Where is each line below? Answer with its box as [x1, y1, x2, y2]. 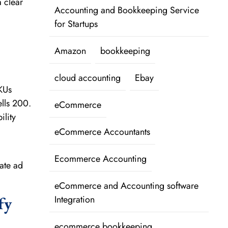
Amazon [54, 44, 86, 58]
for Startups [54, 17, 98, 31]
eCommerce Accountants [54, 125, 150, 139]
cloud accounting [54, 71, 121, 85]
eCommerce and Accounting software [54, 179, 198, 193]
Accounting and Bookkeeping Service [54, 4, 199, 17]
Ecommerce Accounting [54, 152, 147, 166]
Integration [54, 193, 95, 207]
